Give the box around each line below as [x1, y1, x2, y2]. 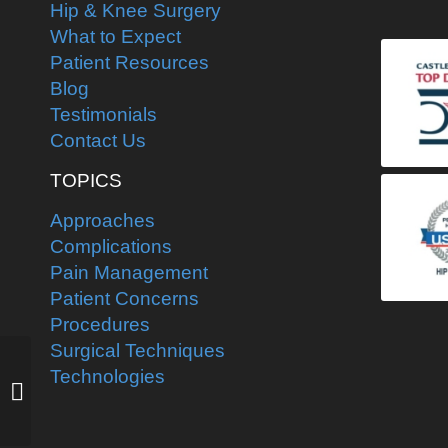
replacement [35, 401, 112, 420]
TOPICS [50, 169, 122, 191]
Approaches [50, 209, 155, 231]
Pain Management [50, 261, 208, 283]
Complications [50, 235, 172, 257]
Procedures [50, 313, 150, 335]
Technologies [50, 365, 165, 387]
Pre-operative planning [35, 359, 175, 378]
